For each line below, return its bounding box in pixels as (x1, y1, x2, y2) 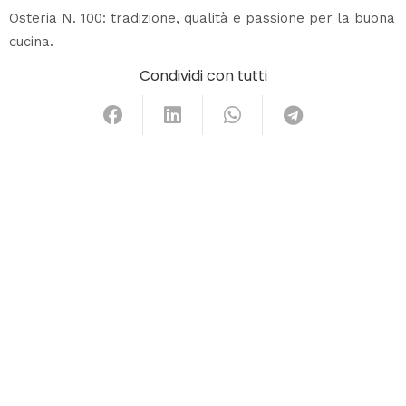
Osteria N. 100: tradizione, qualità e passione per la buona (9, 10, 395, 27)
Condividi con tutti (139, 65, 267, 87)
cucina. (9, 34, 53, 51)
